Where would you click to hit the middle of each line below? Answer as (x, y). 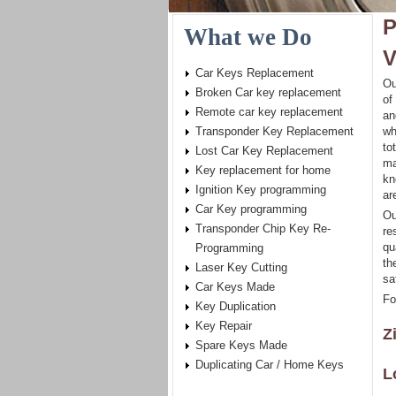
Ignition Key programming (261, 190)
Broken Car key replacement (268, 92)
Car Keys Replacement (255, 73)
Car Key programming (251, 209)
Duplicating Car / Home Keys (270, 365)
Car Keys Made (235, 287)
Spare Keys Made (241, 345)
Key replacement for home (263, 170)
